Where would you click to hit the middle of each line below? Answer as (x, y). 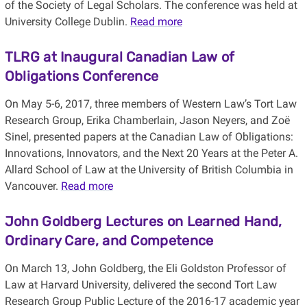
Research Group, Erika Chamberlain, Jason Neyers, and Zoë (147, 121)
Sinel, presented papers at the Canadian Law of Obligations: (149, 137)
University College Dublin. (67, 22)
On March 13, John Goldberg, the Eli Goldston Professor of (145, 269)
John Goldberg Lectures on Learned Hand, (143, 222)
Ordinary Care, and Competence (109, 241)
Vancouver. (33, 186)
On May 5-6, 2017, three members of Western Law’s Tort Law (150, 104)
